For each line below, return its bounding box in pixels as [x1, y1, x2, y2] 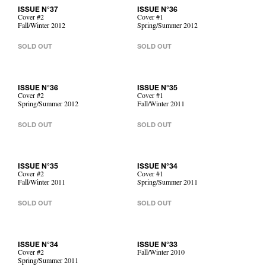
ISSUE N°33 [137, 242, 178, 249]
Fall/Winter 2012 [18, 23, 65, 30]
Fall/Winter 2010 [137, 250, 185, 257]
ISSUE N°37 [18, 7, 58, 14]
